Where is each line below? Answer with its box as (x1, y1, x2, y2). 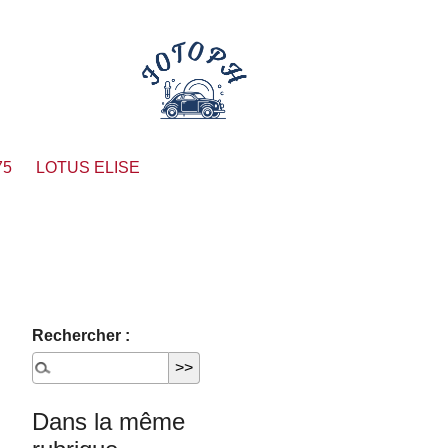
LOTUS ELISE (36, 159, 140, 177)
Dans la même (32, 408, 186, 436)
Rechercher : (32, 327, 131, 345)
